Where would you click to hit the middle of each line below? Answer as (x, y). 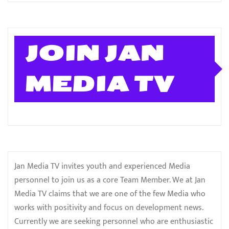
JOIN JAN (94, 53)
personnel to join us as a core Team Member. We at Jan (110, 180)
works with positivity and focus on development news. (109, 208)
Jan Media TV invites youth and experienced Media (102, 166)
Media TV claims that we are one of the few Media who (110, 194)
